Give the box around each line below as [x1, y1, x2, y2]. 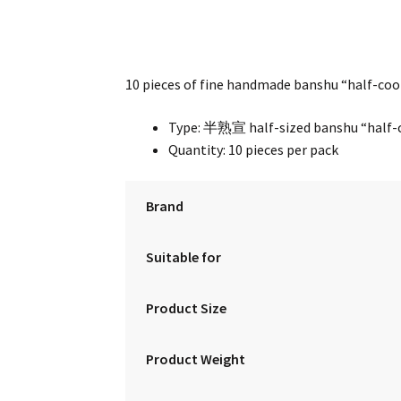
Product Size [145, 299, 226, 318]
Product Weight [145, 350, 245, 369]
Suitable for [145, 248, 221, 267]
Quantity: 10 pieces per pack [168, 140, 339, 158]
